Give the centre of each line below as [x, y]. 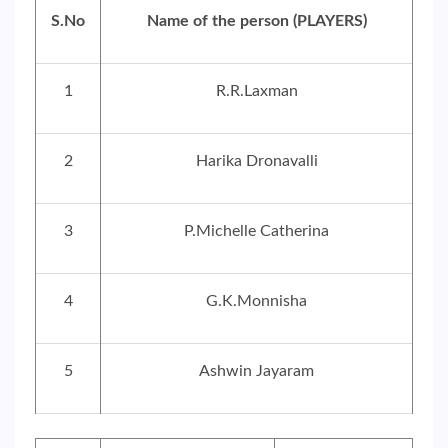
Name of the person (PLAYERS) [256, 21]
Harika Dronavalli [256, 161]
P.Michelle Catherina [256, 231]
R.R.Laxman [256, 91]
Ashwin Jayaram [256, 371]
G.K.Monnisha [256, 301]
